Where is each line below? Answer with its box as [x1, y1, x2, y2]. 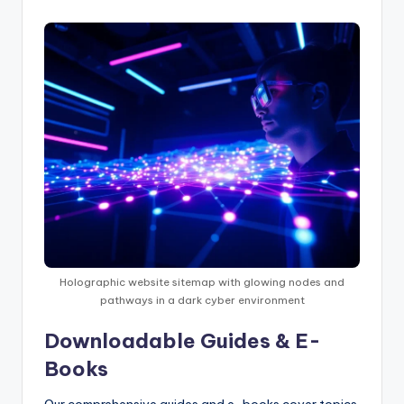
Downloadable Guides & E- [44, 328, 321, 354]
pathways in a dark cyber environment [99, 292, 305, 307]
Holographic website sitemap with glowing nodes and [60, 274, 344, 289]
